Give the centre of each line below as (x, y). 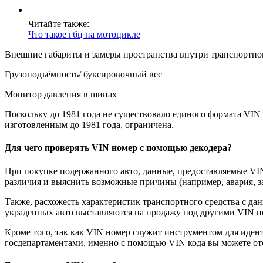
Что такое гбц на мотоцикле (84, 35)
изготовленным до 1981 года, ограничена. (89, 125)
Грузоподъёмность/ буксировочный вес (83, 75)
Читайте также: (59, 24)
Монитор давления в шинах (61, 95)
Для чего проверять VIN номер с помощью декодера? (118, 148)
